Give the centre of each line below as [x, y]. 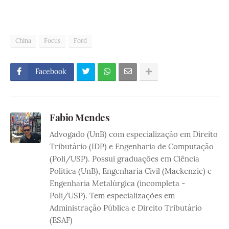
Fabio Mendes [79, 117]
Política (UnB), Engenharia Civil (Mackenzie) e [131, 171]
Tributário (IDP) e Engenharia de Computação [132, 147]
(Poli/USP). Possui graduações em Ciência [124, 159]
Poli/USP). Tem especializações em [112, 196]
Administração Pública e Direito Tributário [126, 208]
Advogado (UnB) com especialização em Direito [134, 134]
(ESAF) [61, 220]
